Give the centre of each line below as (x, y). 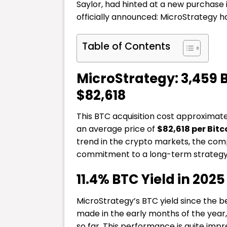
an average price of (117, 129)
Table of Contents (126, 46)
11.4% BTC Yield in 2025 (151, 180)
